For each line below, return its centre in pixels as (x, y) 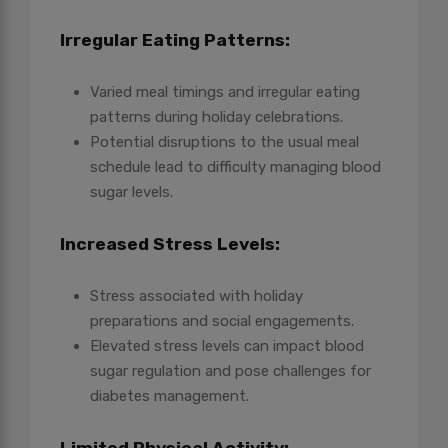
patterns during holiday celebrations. (216, 117)
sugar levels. (131, 192)
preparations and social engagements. (222, 321)
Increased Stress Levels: (170, 244)
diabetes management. (169, 396)
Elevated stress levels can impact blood (227, 346)
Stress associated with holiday (196, 296)
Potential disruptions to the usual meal (224, 142)
